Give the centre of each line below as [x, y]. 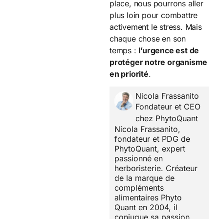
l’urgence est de [169, 50]
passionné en [139, 159]
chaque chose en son [148, 38]
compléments [139, 188]
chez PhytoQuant [167, 119]
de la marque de [144, 178]
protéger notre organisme [159, 62]
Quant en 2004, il [146, 208]
